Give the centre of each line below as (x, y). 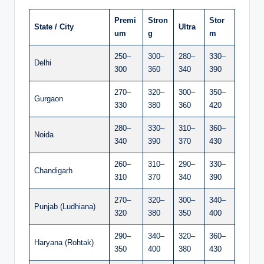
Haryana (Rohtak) (64, 242)
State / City (54, 27)
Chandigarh (53, 170)
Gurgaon (49, 98)
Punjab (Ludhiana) (65, 206)
